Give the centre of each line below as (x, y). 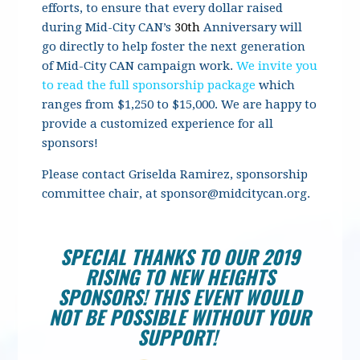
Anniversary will (252, 27)
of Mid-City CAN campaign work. (139, 65)
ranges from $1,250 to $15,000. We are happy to (180, 104)
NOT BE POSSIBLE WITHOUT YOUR (180, 316)
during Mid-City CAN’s (108, 27)
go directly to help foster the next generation (174, 46)
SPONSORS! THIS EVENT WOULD (180, 296)
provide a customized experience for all (158, 123)
